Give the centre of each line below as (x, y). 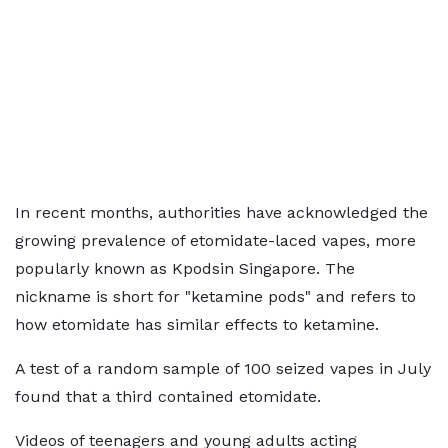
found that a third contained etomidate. (168, 396)
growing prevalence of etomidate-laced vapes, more (215, 240)
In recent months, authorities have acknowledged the (221, 212)
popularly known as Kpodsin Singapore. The (185, 268)
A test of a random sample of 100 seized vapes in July (223, 368)
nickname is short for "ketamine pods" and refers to (215, 296)
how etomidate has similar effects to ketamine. (197, 324)
